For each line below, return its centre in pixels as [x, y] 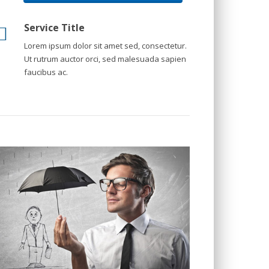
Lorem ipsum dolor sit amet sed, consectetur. [105, 46]
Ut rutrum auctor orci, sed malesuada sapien [105, 59]
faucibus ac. [46, 72]
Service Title [54, 28]
